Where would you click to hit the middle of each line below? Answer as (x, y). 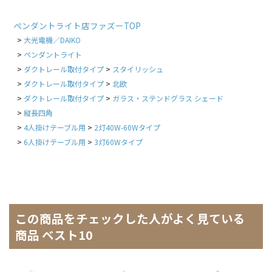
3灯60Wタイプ (118, 142)
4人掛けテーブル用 (54, 127)
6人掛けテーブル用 (54, 142)
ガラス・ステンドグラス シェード (168, 98)
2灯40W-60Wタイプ (127, 127)
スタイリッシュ (138, 69)
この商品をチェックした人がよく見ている (130, 219)
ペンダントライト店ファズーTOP (77, 26)
